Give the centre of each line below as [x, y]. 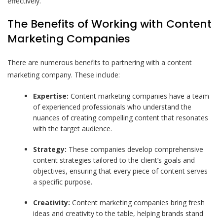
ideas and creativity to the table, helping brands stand [118, 213]
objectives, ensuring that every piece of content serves [121, 171]
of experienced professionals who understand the [112, 107]
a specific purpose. [63, 182]
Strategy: [50, 149]
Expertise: [51, 96]
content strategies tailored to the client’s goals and [114, 160]
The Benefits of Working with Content [110, 24]
